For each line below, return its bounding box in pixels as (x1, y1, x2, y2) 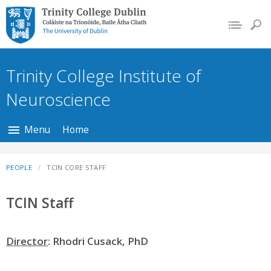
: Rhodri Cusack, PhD (48, 233, 148, 248)
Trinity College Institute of (6, 64, 201, 87)
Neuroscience (6, 88, 111, 111)
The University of (6, 20, 106, 36)
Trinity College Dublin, (6, 5, 135, 22)
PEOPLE (6, 163, 33, 172)
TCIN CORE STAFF (47, 163, 106, 172)
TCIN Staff (6, 194, 73, 213)
